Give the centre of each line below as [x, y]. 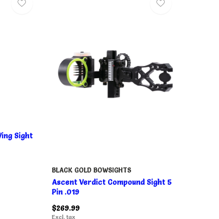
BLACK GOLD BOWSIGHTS [91, 170]
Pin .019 [65, 192]
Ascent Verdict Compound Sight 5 [111, 182]
